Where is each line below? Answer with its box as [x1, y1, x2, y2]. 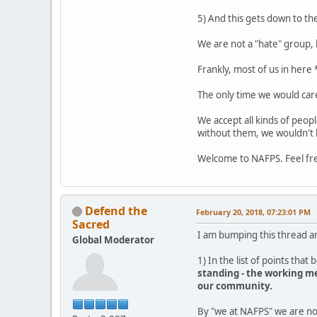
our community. [197, 279, 272, 292]
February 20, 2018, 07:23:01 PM [196, 206, 311, 217]
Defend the [85, 202, 147, 219]
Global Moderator [72, 233, 154, 246]
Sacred [72, 216, 110, 232]
